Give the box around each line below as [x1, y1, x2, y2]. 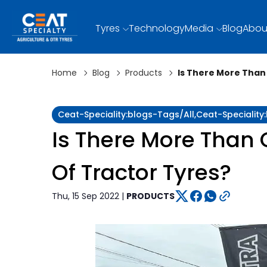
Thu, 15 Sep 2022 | [51, 190, 126, 202]
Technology [129, 21, 185, 35]
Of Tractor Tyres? [51, 157, 231, 188]
